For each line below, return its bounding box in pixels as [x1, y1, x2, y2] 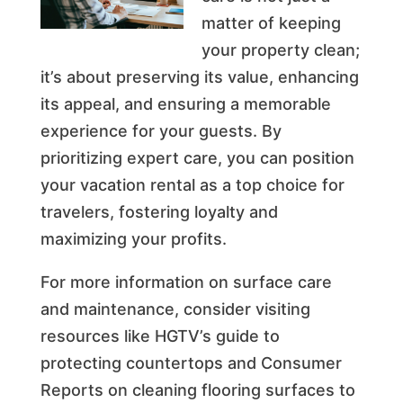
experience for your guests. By [40, 121, 282, 140]
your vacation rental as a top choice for [40, 175, 345, 194]
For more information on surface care [40, 272, 332, 291]
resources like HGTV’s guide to [40, 326, 280, 345]
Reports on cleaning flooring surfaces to [40, 380, 355, 399]
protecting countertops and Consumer [40, 353, 342, 372]
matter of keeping [201, 13, 341, 32]
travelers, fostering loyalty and [40, 201, 278, 221]
